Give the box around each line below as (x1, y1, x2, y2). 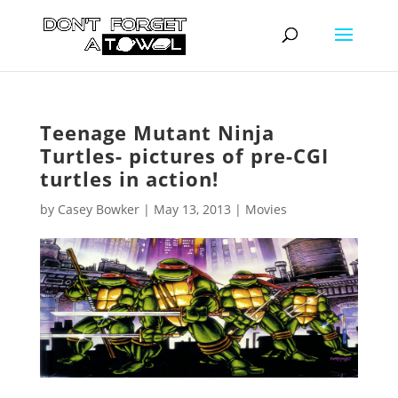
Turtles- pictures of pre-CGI (39, 142, 329, 169)
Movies (244, 201, 287, 218)
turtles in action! (39, 165, 219, 192)
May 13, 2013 (153, 201, 231, 218)
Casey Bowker (57, 201, 139, 218)
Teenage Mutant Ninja (39, 119, 275, 146)
